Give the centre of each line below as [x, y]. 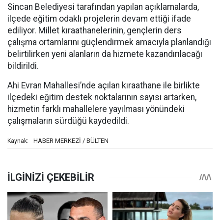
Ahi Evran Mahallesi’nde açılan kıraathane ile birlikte [104, 86]
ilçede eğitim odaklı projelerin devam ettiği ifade [99, 19]
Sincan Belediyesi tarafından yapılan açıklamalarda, [103, 7]
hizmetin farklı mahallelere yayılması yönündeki [96, 109]
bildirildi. [23, 66]
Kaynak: [18, 141]
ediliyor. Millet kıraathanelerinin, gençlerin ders [95, 31]
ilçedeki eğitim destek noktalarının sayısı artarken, [102, 97]
